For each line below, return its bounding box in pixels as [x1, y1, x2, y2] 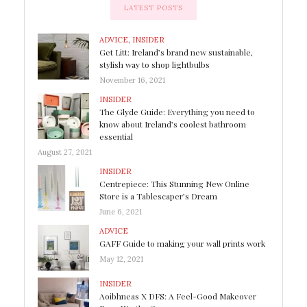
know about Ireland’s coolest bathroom [99, 118, 246, 130]
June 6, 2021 [99, 206, 142, 217]
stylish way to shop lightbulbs [99, 58, 210, 70]
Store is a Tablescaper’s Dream [99, 190, 217, 201]
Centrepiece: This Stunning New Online [99, 177, 249, 189]
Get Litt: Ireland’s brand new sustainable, [99, 46, 253, 58]
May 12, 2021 [99, 254, 143, 264]
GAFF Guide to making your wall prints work [99, 237, 265, 249]
